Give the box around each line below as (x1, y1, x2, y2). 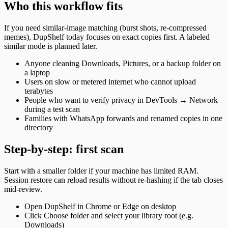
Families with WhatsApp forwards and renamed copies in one (24, 114, 222, 123)
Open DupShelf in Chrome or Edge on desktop (24, 202, 176, 211)
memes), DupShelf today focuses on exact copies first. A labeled (4, 33, 210, 42)
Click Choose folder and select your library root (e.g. (24, 211, 193, 220)
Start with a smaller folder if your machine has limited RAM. (4, 166, 198, 176)
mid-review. (4, 185, 42, 194)
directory (24, 123, 53, 132)
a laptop (24, 68, 50, 77)
